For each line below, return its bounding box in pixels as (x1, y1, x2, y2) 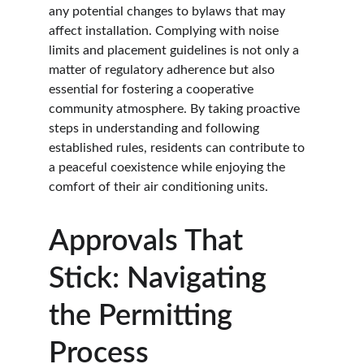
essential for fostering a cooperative (49, 83, 257, 96)
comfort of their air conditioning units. (49, 180, 268, 193)
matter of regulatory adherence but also (49, 63, 278, 76)
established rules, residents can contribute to (49, 141, 308, 154)
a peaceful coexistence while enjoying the (49, 161, 288, 174)
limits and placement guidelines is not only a (49, 44, 302, 57)
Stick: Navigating (49, 264, 274, 293)
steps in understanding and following (49, 122, 262, 135)
